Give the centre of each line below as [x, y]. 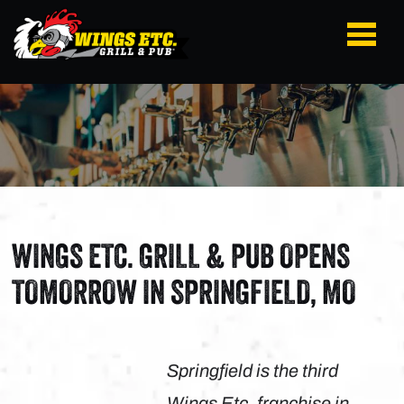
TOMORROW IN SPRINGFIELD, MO [184, 291]
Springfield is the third [253, 370]
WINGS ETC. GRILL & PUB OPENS [181, 255]
